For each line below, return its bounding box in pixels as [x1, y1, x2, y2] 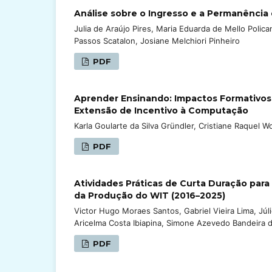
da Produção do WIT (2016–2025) [74, 189, 225, 201]
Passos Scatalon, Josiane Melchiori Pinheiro [74, 35, 240, 46]
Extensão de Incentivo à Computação [74, 104, 248, 116]
